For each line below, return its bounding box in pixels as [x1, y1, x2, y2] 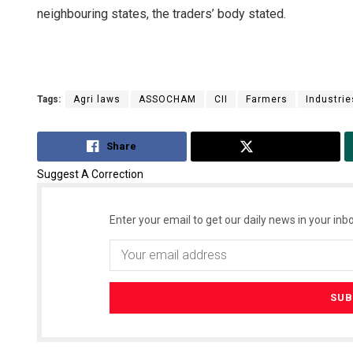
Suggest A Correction [37, 167, 143, 180]
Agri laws [73, 94, 121, 106]
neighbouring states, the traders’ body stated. [37, 6, 286, 22]
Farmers [246, 94, 288, 106]
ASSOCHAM [139, 94, 196, 106]
